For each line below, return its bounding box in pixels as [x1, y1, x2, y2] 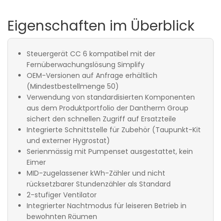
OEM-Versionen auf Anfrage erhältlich [27, 71, 157, 81]
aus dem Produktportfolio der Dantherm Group [27, 103, 188, 113]
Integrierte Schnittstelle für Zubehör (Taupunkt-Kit [27, 125, 201, 135]
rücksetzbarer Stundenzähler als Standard [27, 179, 171, 189]
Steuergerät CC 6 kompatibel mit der [27, 49, 155, 59]
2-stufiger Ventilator [27, 190, 97, 200]
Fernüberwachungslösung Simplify [27, 60, 145, 70]
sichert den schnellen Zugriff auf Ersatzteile [27, 114, 176, 124]
